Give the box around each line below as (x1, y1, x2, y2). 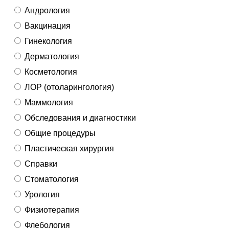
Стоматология (25, 174, 79, 184)
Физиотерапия (25, 205, 79, 214)
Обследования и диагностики (25, 113, 136, 122)
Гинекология (25, 36, 72, 45)
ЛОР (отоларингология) (25, 82, 114, 91)
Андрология (25, 6, 70, 15)
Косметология (25, 67, 77, 76)
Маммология (25, 98, 73, 107)
